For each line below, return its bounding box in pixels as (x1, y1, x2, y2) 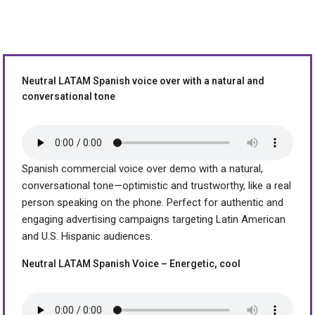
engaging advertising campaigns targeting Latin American (22, 212, 286, 226)
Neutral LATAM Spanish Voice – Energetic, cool (22, 257, 241, 269)
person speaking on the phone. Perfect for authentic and (22, 195, 284, 209)
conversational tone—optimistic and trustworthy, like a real (22, 179, 292, 192)
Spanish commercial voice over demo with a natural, (22, 162, 264, 175)
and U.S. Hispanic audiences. (22, 229, 153, 243)
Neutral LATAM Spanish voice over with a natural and (22, 75, 265, 86)
